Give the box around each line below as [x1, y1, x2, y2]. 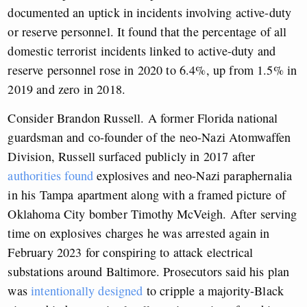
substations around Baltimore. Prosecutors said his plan [8, 263, 290, 280]
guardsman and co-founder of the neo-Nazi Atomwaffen [8, 129, 291, 146]
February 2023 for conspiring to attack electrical [8, 244, 254, 261]
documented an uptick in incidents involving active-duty [8, 4, 292, 21]
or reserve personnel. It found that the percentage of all [8, 23, 287, 40]
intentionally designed [31, 282, 143, 299]
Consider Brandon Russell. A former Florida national [8, 110, 278, 127]
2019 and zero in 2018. [8, 81, 126, 98]
